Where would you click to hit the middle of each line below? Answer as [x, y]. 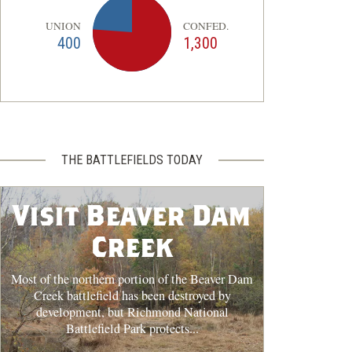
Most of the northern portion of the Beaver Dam [132, 279]
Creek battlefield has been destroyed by [132, 295]
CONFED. [205, 26]
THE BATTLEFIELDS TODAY [132, 160]
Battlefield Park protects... [132, 328]
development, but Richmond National [132, 312]
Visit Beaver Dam [132, 215]
